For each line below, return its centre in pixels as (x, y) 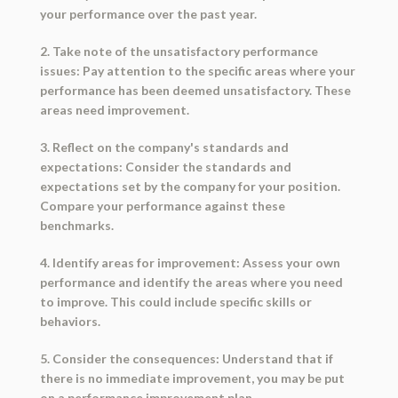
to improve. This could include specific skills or (175, 302)
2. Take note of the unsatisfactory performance (179, 52)
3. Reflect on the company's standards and (164, 147)
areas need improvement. (114, 110)
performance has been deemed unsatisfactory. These (195, 91)
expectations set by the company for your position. (190, 187)
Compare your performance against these (162, 206)
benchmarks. (76, 226)
